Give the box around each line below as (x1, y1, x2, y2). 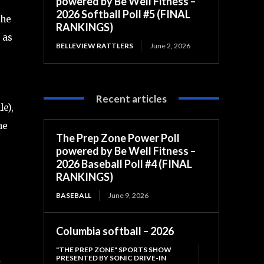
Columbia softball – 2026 (56, 224, 174, 237)
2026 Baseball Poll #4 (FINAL (56, 157, 193, 170)
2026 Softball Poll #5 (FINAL (56, 7, 191, 21)
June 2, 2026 (150, 41, 191, 50)
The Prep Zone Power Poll (56, 131, 180, 144)
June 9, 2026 (108, 190, 149, 200)
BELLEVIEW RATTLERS (56, 41, 134, 50)
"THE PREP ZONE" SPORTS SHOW (56, 245, 172, 254)
